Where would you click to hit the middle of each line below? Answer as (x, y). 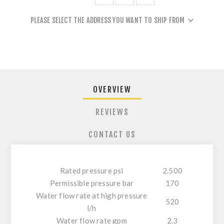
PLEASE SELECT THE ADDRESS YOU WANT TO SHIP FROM (108, 20)
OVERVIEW (112, 90)
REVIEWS (112, 112)
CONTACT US (112, 135)
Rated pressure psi (92, 171)
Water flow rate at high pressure (92, 196)
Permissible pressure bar (92, 183)
